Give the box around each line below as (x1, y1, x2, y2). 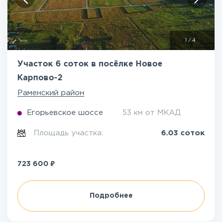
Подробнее (89, 193, 133, 199)
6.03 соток (161, 130, 205, 136)
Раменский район (17, 90, 84, 96)
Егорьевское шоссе (27, 110, 103, 116)
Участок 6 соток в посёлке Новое (17, 60, 163, 68)
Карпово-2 (17, 74, 62, 82)
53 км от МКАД (122, 110, 181, 116)
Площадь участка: (34, 130, 106, 136)
